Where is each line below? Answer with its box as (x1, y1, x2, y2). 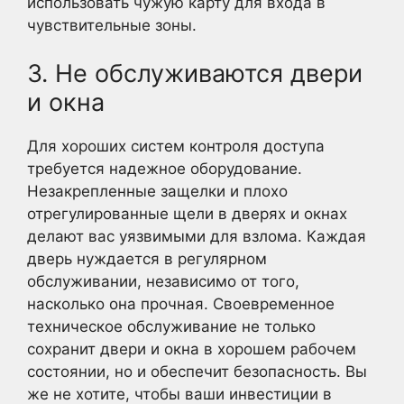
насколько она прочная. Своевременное (27, 295, 335, 313)
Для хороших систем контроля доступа (27, 137, 325, 155)
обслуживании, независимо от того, (27, 272, 299, 290)
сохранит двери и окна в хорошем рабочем (27, 340, 356, 358)
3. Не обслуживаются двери (27, 59, 363, 88)
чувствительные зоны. (27, 15, 197, 34)
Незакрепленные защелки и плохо (27, 182, 288, 200)
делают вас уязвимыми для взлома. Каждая (27, 227, 366, 245)
